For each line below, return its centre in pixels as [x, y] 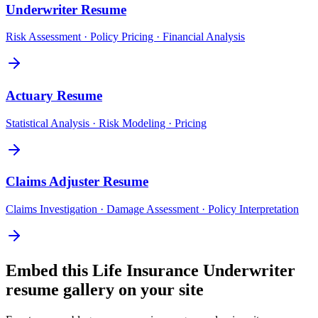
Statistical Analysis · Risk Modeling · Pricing [106, 123]
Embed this [49, 271]
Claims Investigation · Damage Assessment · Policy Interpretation [152, 209]
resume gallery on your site [105, 290]
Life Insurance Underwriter [194, 271]
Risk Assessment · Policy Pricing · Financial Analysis [125, 37]
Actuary [29, 95]
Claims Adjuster [53, 182]
